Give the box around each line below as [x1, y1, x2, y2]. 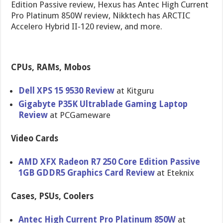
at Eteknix [155, 168, 195, 178]
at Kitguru [114, 86, 154, 96]
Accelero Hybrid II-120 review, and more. [11, 21, 163, 31]
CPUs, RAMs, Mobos [11, 62, 91, 72]
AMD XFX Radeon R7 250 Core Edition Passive [18, 157, 201, 167]
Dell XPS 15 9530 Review [18, 86, 115, 96]
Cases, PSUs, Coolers [11, 191, 94, 201]
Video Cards [11, 133, 59, 143]
